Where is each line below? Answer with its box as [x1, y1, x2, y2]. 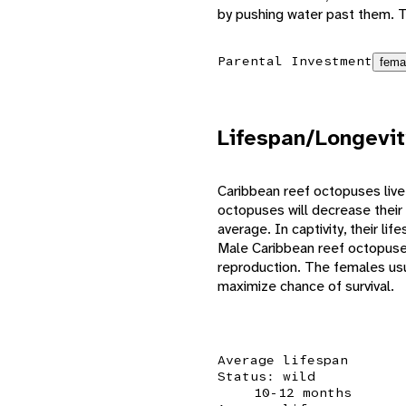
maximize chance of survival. [217, 275, 394, 295]
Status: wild [217, 367, 315, 384]
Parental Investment [217, 52, 372, 69]
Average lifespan [217, 351, 348, 368]
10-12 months [254, 383, 352, 401]
